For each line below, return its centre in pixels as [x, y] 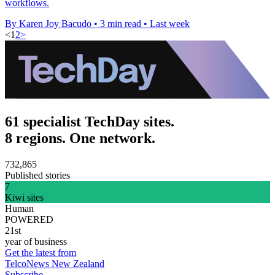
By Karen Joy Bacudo [48, 23]
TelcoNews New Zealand [55, 263]
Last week [170, 23]
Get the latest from [41, 252]
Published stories [37, 175]
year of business [36, 241]
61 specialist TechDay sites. [90, 122]
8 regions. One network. [80, 138]
